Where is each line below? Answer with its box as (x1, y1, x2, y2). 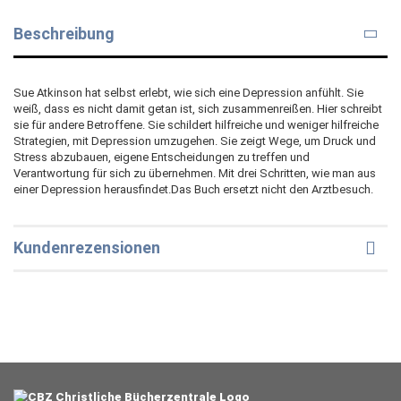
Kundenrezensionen (13, 237, 160, 257)
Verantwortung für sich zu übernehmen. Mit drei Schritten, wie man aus (13, 166, 376, 180)
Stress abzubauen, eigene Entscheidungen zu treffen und (13, 149, 310, 164)
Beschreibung (13, 23, 115, 43)
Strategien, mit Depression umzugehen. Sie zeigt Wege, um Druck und (13, 133, 376, 148)
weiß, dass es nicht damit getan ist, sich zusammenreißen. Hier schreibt (13, 101, 382, 115)
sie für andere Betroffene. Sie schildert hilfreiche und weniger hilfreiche (13, 117, 379, 132)
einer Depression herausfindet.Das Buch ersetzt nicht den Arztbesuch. (13, 182, 373, 196)
